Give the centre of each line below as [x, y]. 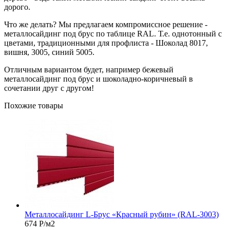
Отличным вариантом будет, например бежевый [89, 69]
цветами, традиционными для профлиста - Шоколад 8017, [106, 43]
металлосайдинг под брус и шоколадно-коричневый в [99, 79]
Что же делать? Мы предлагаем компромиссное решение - [106, 24]
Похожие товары [34, 105]
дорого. [17, 7]
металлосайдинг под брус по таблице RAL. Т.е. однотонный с [113, 33]
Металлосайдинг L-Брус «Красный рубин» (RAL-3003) [122, 214]
